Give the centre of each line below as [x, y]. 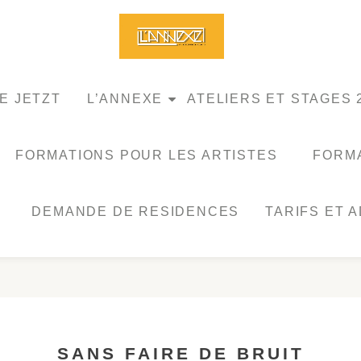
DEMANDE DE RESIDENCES [136, 212]
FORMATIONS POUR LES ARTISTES [147, 155]
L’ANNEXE [125, 99]
